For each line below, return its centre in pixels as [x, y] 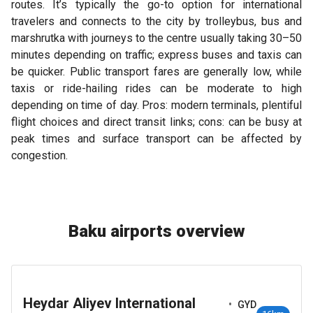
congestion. [39, 155]
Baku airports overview [156, 231]
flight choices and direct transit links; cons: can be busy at [156, 122]
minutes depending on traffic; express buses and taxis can [156, 55]
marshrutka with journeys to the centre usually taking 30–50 [156, 38]
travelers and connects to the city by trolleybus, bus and [156, 21]
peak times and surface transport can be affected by [156, 139]
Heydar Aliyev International [109, 303]
